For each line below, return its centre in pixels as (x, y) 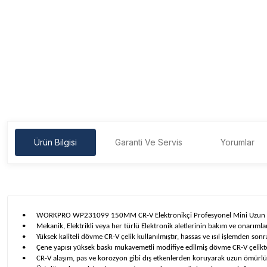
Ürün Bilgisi (55, 142)
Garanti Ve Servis (149, 142)
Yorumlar (237, 142)
